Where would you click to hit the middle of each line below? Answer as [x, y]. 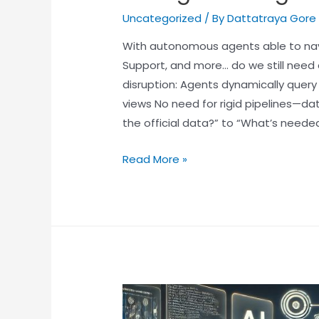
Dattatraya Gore [272, 19]
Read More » [155, 159]
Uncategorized [162, 19]
